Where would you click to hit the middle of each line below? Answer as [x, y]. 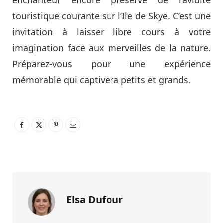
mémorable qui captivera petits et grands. [102, 79]
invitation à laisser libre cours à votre [111, 32]
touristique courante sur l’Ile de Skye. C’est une [111, 16]
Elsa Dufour [95, 199]
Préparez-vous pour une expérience [111, 63]
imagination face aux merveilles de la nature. [111, 48]
